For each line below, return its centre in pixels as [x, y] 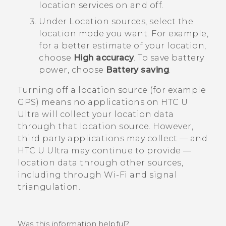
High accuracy [103, 58]
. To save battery [169, 58]
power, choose [72, 70]
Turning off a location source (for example [112, 90]
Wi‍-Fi [116, 175]
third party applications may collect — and [112, 138]
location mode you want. [95, 33]
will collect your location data [107, 114]
